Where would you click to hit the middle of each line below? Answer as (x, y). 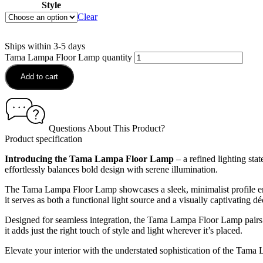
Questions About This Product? (106, 128)
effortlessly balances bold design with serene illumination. (111, 169)
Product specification (43, 139)
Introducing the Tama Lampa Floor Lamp (89, 159)
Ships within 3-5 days (45, 46)
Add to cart (39, 76)
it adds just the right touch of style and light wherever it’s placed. (124, 230)
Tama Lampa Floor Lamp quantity (68, 57)
